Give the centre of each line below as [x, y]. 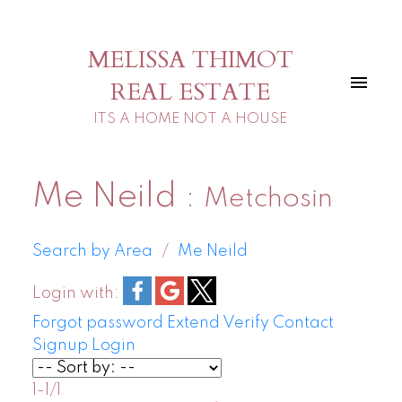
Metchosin [268, 199]
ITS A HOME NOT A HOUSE [190, 118]
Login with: [75, 294]
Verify [245, 323]
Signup [60, 346]
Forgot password [97, 323]
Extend [193, 323]
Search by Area [92, 252]
